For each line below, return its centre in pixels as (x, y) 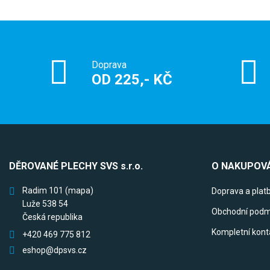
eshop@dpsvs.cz (55, 250)
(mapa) (79, 191)
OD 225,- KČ (132, 80)
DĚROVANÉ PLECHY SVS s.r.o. (76, 166)
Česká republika (52, 217)
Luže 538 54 (45, 204)
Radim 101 (44, 191)
